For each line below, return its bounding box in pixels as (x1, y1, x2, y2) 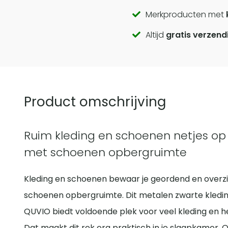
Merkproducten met (146, 9, 226, 21)
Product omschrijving (24, 93, 166, 111)
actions (132, 51, 184, 72)
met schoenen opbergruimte (24, 145, 187, 161)
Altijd (146, 29, 166, 41)
